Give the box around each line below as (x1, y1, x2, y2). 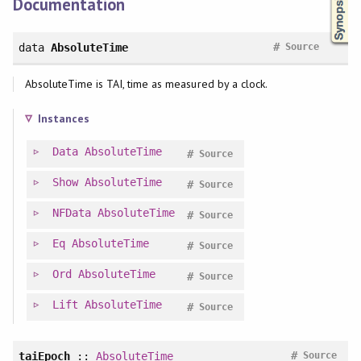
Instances (37, 110, 89, 126)
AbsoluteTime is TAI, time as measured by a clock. (24, 76, 268, 91)
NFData (52, 205, 91, 219)
